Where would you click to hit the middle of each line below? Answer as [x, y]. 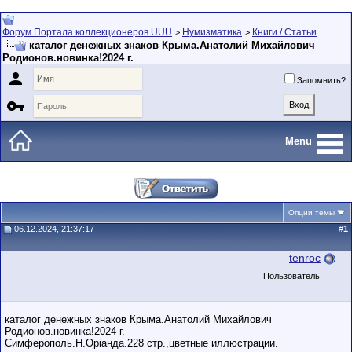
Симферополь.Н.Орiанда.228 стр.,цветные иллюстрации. [141, 343]
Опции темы [312, 213]
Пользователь [291, 276]
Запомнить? [321, 80]
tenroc [305, 258]
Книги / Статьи [284, 32]
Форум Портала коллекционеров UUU [87, 32]
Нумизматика [212, 32]
